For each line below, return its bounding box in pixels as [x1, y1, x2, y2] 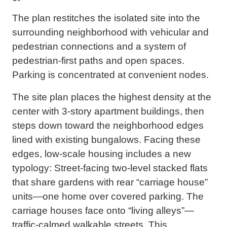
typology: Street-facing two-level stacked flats [12, 163, 208, 174]
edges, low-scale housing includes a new [12, 148, 191, 160]
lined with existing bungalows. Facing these [12, 134, 201, 145]
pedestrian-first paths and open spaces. [12, 55, 184, 66]
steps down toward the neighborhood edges [12, 120, 204, 131]
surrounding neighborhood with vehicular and [12, 27, 209, 38]
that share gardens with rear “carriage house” [12, 177, 208, 188]
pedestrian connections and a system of [12, 41, 186, 52]
